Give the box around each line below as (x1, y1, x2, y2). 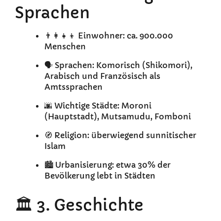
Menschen (44, 41, 86, 52)
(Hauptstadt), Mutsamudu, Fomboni (44, 111, 191, 122)
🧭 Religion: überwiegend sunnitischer (44, 130, 196, 141)
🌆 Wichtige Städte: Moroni (44, 101, 151, 111)
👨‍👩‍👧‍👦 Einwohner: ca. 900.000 (44, 31, 173, 41)
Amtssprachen (44, 82, 103, 92)
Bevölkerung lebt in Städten (44, 171, 155, 181)
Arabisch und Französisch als (44, 71, 160, 81)
